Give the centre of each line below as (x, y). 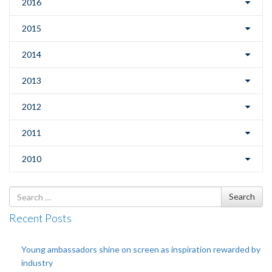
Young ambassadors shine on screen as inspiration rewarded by (141, 249)
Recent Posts (40, 218)
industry (37, 263)
